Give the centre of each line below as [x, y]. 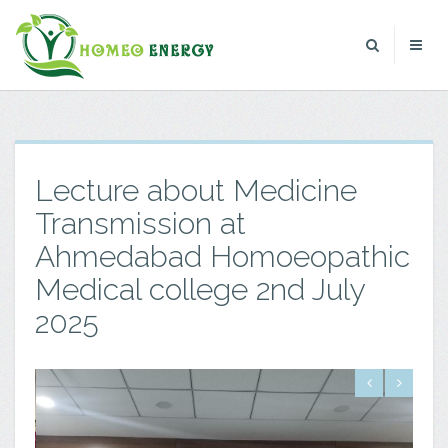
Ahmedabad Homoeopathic [222, 256]
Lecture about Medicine [196, 190]
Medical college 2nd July [200, 289]
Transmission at [140, 223]
